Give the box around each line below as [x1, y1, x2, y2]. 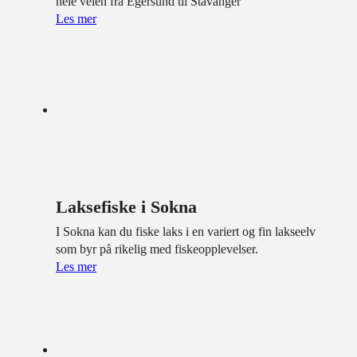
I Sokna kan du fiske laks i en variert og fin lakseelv [56, 224, 316, 238]
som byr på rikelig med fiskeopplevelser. [56, 241, 258, 256]
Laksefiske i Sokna [56, 196, 197, 217]
